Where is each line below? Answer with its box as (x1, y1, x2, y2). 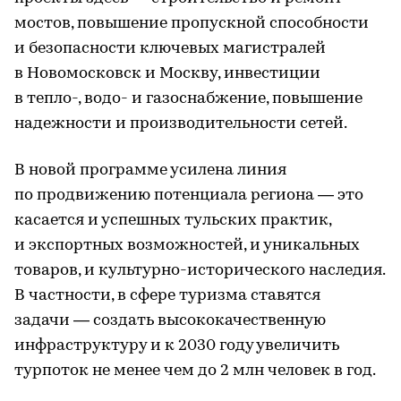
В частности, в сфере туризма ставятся (14, 286, 320, 304)
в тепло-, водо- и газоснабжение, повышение (14, 90, 363, 107)
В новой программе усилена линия (14, 161, 286, 179)
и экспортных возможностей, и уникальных (14, 236, 360, 254)
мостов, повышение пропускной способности (14, 14, 369, 32)
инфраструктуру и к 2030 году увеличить (14, 337, 339, 354)
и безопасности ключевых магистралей (14, 39, 326, 57)
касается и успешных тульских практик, (14, 211, 331, 229)
